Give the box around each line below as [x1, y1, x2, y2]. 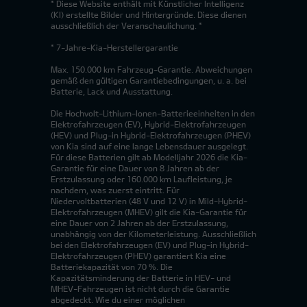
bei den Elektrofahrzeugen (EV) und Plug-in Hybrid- [51, 240, 249, 250]
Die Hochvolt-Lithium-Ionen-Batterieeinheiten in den [51, 108, 255, 119]
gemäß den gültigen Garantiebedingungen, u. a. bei [51, 75, 247, 86]
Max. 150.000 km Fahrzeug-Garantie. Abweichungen [51, 64, 252, 75]
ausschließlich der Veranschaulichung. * [51, 21, 202, 31]
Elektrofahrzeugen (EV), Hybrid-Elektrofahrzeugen [51, 119, 246, 130]
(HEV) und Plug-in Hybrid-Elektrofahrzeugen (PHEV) [51, 130, 251, 140]
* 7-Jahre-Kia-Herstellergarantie [51, 42, 178, 53]
